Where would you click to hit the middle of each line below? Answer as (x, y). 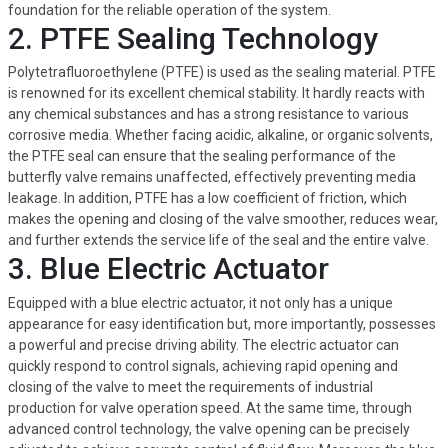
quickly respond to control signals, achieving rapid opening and (202, 365)
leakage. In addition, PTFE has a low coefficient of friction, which (207, 198)
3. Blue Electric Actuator (168, 269)
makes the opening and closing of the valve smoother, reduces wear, (222, 219)
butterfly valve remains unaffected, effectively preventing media (211, 177)
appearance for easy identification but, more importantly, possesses (221, 323)
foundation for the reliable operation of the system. (169, 10)
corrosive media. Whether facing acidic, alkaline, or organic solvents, (220, 135)
